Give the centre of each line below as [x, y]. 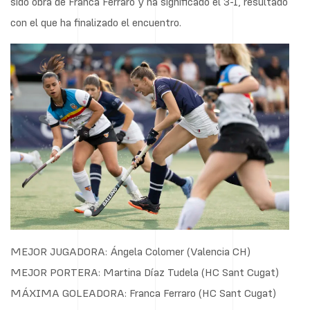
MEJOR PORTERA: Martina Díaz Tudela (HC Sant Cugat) [145, 272]
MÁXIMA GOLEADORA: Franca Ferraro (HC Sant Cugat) [143, 292]
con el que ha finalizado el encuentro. [96, 22]
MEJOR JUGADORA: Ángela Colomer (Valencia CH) [130, 251]
